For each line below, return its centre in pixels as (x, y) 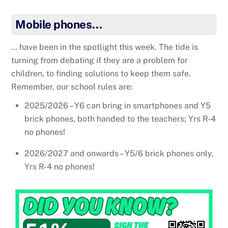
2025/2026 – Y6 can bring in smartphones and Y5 (118, 106)
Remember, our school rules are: (72, 87)
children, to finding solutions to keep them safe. (101, 73)
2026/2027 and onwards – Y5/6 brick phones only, (119, 154)
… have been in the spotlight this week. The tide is (105, 47)
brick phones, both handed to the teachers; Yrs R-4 (120, 119)
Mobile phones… (59, 24)
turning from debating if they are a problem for (100, 60)
